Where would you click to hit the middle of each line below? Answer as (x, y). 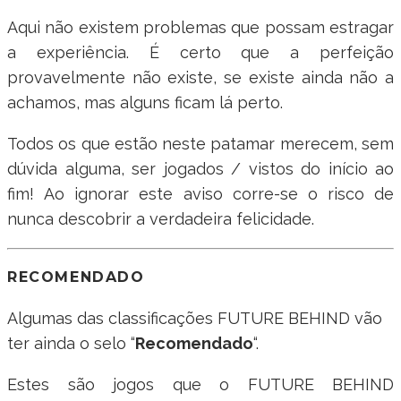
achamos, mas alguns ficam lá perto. (145, 103)
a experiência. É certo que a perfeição (200, 53)
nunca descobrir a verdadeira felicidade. (161, 219)
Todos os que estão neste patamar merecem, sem (200, 144)
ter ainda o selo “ (71, 343)
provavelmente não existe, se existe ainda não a (200, 78)
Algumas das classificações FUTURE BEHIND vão (195, 318)
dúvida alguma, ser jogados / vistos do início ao (200, 169)
